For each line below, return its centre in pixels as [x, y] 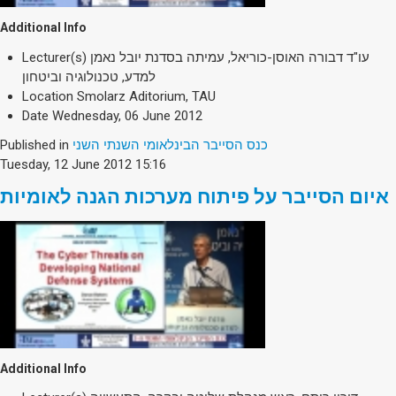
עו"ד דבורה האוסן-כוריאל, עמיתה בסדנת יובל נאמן [230, 57]
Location [48, 96]
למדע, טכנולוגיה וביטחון [89, 76]
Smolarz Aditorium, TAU [146, 96]
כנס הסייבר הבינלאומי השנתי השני [170, 145]
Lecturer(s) [54, 57]
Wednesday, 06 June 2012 [127, 115]
